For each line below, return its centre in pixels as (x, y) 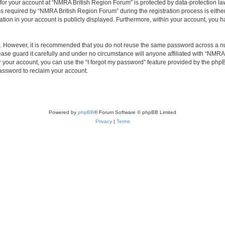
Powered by (63, 112)
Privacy (103, 121)
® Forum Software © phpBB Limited (135, 112)
